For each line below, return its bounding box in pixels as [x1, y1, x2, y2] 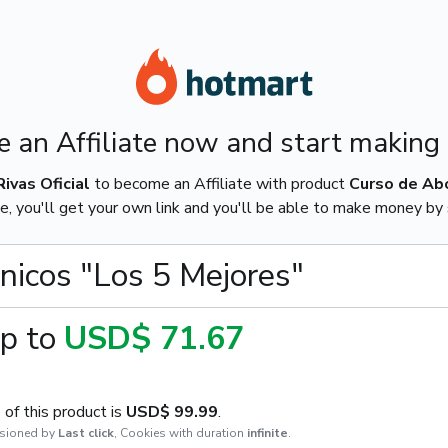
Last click [57, 425, 114, 441]
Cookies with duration [119, 425, 244, 441]
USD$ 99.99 [125, 401, 218, 423]
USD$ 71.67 [63, 317, 244, 360]
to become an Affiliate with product [89, 173, 349, 195]
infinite [246, 425, 288, 441]
